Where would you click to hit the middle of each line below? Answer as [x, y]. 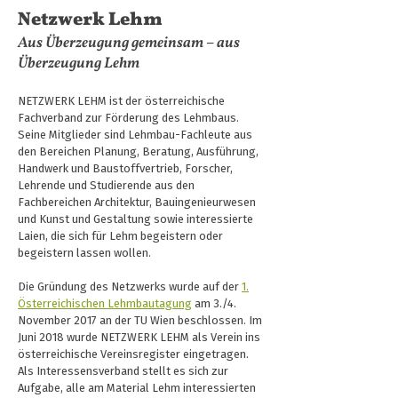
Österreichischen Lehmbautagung [105, 304]
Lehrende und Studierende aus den [106, 186]
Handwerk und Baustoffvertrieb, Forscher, [125, 169]
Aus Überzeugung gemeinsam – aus [129, 43]
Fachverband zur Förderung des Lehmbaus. [128, 119]
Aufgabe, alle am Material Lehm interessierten [137, 389]
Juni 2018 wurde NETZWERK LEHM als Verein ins [139, 338]
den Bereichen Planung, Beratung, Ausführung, [138, 152]
